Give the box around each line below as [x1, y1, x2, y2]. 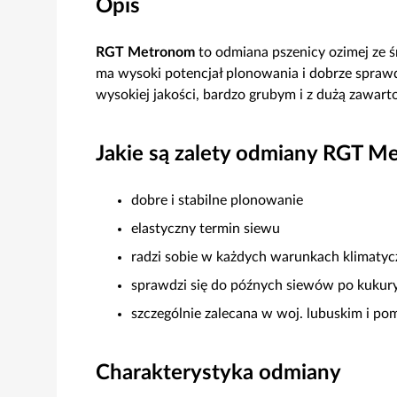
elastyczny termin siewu [131, 222, 280, 236]
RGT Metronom [96, 45, 195, 59]
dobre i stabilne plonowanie [131, 193, 303, 207]
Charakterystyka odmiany [96, 362, 341, 384]
